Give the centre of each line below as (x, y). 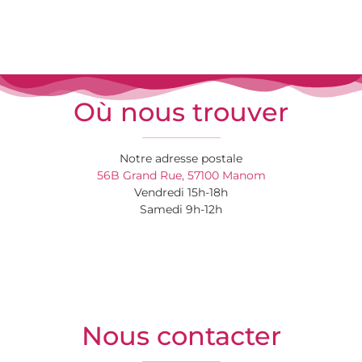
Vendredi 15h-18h (181, 192)
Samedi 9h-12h (181, 209)
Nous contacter (181, 335)
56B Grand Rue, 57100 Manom (181, 175)
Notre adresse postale (181, 158)
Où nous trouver (181, 112)
